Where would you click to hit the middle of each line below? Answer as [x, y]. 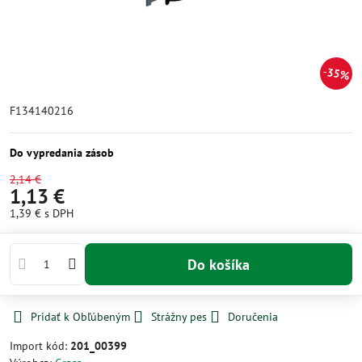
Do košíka [223, 264]
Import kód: [40, 346]
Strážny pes [179, 317]
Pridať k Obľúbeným [80, 317]
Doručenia [253, 317]
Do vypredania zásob [62, 153]
